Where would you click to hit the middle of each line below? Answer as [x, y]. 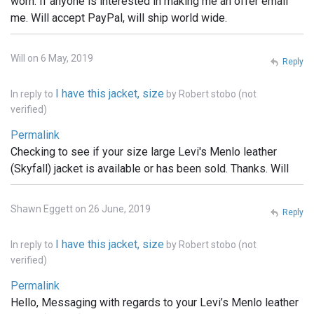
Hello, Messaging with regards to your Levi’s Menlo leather [155, 303]
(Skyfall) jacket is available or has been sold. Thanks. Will [150, 169]
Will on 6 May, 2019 [52, 59]
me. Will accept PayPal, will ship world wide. [119, 18]
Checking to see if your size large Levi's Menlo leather [144, 152]
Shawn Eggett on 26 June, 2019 [81, 209]
